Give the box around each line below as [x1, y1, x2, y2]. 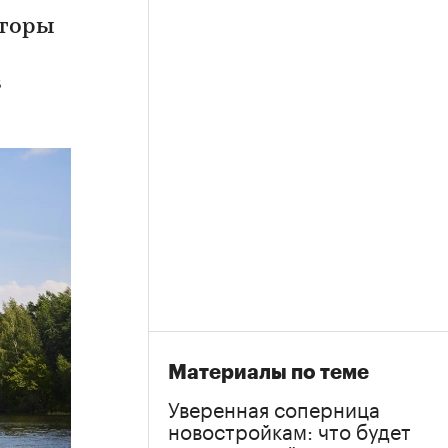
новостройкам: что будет [168, 413, 411, 445]
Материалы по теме [168, 362, 369, 383]
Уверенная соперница [168, 391, 380, 423]
